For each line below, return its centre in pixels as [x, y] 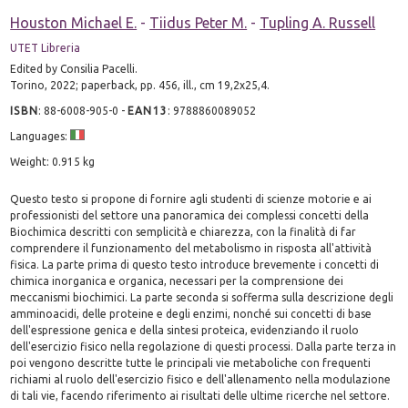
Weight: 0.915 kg [53, 161]
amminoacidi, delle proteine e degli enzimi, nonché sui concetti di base [191, 313]
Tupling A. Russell [318, 22]
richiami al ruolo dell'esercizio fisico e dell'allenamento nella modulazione [201, 379]
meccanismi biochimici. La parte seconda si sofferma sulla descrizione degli [202, 297]
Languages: [41, 136]
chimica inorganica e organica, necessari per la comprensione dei [177, 280]
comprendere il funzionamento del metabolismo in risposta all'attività [191, 248]
